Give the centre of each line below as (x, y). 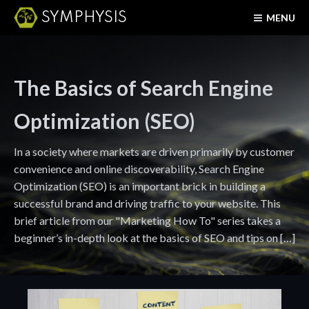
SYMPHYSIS (84, 18)
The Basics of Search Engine (143, 88)
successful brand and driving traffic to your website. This (147, 203)
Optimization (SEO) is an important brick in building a (140, 186)
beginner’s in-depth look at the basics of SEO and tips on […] (154, 238)
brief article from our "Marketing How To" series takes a (147, 220)
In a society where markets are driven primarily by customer (154, 151)
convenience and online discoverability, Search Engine (139, 169)
